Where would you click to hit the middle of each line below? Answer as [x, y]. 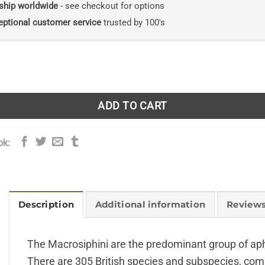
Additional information [150, 205]
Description [46, 205]
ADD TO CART [132, 105]
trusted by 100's [133, 23]
